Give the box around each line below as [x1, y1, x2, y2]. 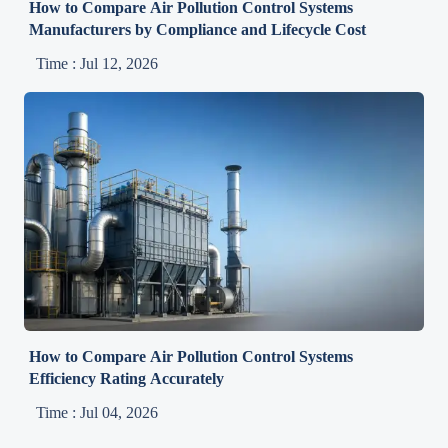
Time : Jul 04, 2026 [36, 404, 159, 422]
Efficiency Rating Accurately [29, 370, 225, 388]
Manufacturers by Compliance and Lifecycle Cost [29, 21, 367, 39]
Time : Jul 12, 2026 [36, 55, 159, 73]
